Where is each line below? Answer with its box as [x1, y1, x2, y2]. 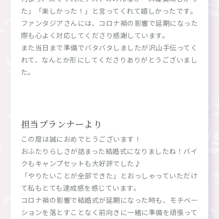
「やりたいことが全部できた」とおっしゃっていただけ [21, 170, 198, 180]
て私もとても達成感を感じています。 [21, 182, 141, 193]
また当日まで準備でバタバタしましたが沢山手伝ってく [21, 43, 198, 53]
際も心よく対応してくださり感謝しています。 [21, 30, 170, 41]
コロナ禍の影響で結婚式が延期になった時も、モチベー [21, 195, 198, 205]
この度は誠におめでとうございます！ [21, 133, 142, 144]
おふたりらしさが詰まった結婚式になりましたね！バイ [21, 146, 198, 156]
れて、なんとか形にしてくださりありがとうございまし [21, 55, 198, 65]
